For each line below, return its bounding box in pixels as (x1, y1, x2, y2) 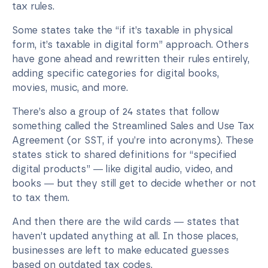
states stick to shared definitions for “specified (12, 148, 236, 160)
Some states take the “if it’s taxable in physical (12, 24, 233, 36)
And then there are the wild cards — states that (12, 215, 239, 227)
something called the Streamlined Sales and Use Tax (12, 120, 254, 132)
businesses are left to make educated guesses (12, 244, 229, 256)
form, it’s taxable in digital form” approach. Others (12, 38, 249, 50)
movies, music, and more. (12, 81, 128, 93)
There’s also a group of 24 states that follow (12, 105, 220, 117)
